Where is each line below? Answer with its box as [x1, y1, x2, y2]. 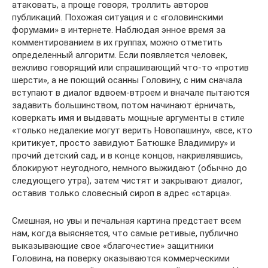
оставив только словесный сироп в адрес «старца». [12, 188, 232, 199]
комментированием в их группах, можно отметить [12, 37, 223, 48]
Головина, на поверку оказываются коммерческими [12, 253, 230, 264]
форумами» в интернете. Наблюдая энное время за [12, 25, 226, 35]
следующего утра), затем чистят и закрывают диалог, [12, 175, 242, 186]
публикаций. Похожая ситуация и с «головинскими [12, 12, 223, 23]
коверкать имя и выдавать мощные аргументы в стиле [12, 112, 245, 123]
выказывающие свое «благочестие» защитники [12, 240, 214, 251]
